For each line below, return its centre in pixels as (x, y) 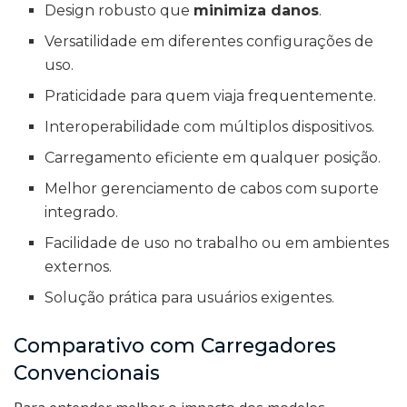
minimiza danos (257, 10)
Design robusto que (119, 10)
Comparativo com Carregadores (175, 345)
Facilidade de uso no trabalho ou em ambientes (217, 243)
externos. (79, 267)
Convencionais (87, 372)
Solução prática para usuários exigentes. (190, 298)
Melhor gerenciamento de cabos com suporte (212, 189)
